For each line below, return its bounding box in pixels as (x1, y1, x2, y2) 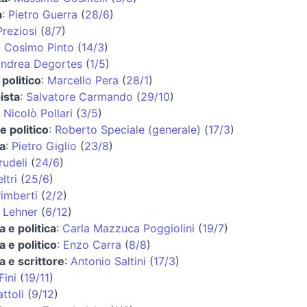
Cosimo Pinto (4, 40, 74, 54)
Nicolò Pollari (3, 106, 73, 120)
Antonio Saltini (71, 254, 146, 268)
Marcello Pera (47, 73, 119, 87)
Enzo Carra (63, 237, 121, 251)
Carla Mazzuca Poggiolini (62, 221, 195, 235)
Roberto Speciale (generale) (55, 122, 201, 136)
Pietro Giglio (12, 138, 77, 153)
